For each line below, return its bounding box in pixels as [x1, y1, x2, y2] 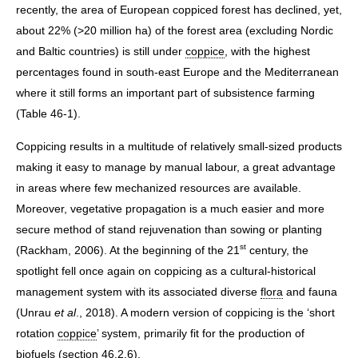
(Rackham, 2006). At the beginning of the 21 [16, 243, 240, 257]
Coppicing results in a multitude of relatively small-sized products [16, 139, 342, 153]
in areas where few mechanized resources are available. [16, 181, 301, 194]
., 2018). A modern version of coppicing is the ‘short [76, 305, 335, 319]
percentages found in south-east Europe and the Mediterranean [16, 66, 339, 79]
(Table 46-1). [16, 107, 81, 121]
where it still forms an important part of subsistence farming [16, 86, 315, 100]
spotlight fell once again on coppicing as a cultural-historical [16, 264, 316, 277]
